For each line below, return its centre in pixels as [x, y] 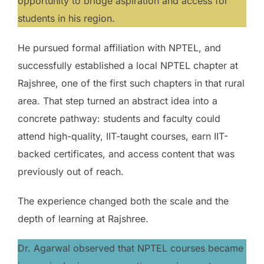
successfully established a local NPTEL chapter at [128, 65]
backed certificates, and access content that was [126, 154]
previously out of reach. [71, 171]
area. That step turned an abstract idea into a [118, 100]
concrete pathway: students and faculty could [119, 118]
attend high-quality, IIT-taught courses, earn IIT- [123, 136]
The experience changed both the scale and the [123, 201]
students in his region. [66, 18]
